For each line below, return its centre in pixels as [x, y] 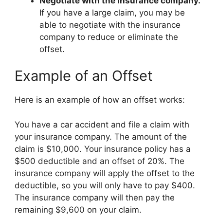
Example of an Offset [84, 76]
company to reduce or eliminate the [109, 37]
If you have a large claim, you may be [112, 12]
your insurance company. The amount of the [101, 136]
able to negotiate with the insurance [110, 25]
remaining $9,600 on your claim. [78, 209]
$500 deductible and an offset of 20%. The [100, 161]
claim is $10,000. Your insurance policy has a [103, 149]
